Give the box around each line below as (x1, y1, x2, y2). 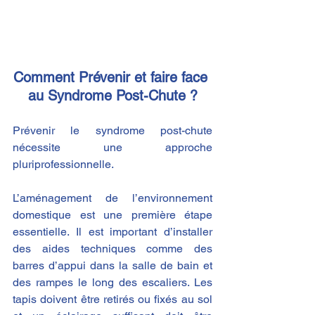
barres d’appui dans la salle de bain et (13, 259, 212, 273)
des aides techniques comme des (13, 242, 212, 256)
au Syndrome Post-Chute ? (27, 87, 198, 105)
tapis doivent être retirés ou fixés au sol (13, 292, 212, 307)
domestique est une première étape (13, 208, 212, 222)
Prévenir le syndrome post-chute (13, 124, 212, 138)
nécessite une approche (13, 141, 212, 155)
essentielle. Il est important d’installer (13, 225, 212, 239)
